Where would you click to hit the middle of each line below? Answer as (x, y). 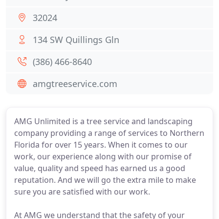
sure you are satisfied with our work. (82, 192)
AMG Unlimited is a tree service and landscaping (103, 121)
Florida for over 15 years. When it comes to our (101, 145)
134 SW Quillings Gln (76, 40)
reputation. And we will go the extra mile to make (105, 180)
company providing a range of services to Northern (109, 133)
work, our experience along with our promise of (103, 156)
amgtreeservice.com (75, 84)
